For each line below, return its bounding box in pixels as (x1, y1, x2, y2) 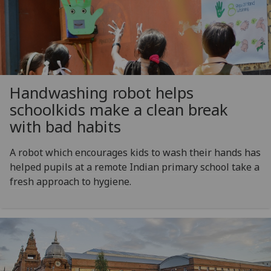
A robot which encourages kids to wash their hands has (10, 146, 261, 159)
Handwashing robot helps (10, 82, 194, 103)
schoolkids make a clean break (10, 99, 228, 120)
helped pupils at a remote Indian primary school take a (10, 160, 260, 174)
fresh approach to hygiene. (10, 175, 131, 188)
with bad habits (10, 116, 121, 137)
